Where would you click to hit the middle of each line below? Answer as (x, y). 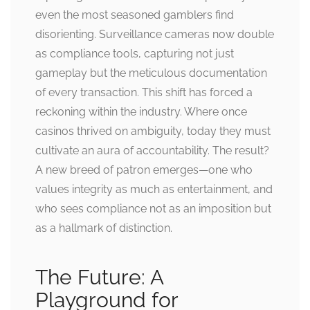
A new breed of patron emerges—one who (144, 170)
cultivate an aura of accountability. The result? (152, 151)
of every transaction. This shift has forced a (144, 93)
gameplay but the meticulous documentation (151, 73)
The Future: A (99, 277)
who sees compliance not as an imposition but (153, 209)
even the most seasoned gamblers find (135, 15)
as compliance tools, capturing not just (135, 54)
